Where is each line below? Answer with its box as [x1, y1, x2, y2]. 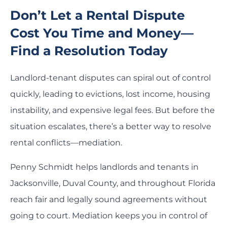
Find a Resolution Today [10, 43, 168, 59]
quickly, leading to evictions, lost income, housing [10, 89, 210, 99]
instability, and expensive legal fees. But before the [10, 105, 215, 116]
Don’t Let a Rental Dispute [10, 8, 185, 23]
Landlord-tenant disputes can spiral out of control [10, 73, 211, 83]
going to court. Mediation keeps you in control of [10, 211, 207, 221]
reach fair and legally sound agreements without [10, 195, 207, 205]
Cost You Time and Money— [10, 25, 194, 41]
